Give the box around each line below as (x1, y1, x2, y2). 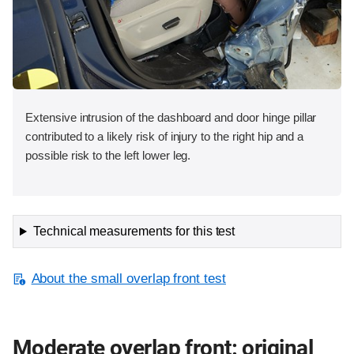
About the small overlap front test (31, 271, 227, 287)
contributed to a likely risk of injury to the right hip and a (25, 130, 304, 144)
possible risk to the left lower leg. (25, 149, 191, 163)
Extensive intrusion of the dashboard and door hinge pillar (25, 111, 317, 125)
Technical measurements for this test (32, 224, 235, 239)
